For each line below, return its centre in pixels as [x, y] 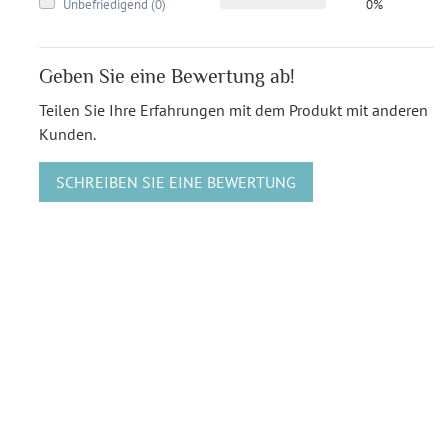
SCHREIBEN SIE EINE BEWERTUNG [176, 181]
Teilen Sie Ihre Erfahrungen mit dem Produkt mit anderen [233, 109]
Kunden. [67, 133]
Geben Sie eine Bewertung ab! [167, 75]
